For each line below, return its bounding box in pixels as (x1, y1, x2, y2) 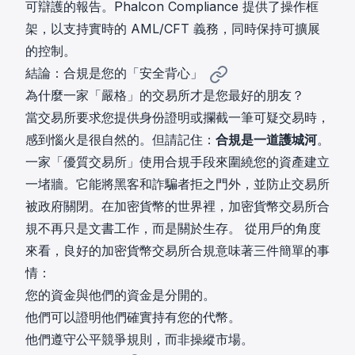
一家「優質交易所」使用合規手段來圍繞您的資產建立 (25, 154, 330, 170)
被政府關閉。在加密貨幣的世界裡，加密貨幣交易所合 (25, 198, 330, 215)
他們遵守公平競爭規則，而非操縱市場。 (25, 331, 254, 348)
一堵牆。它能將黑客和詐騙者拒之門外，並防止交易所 (25, 176, 330, 193)
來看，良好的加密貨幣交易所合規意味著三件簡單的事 (25, 242, 330, 259)
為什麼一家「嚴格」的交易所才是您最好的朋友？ (25, 87, 304, 104)
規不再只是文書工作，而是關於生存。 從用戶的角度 (25, 220, 321, 237)
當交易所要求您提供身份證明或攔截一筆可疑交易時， (25, 109, 330, 126)
